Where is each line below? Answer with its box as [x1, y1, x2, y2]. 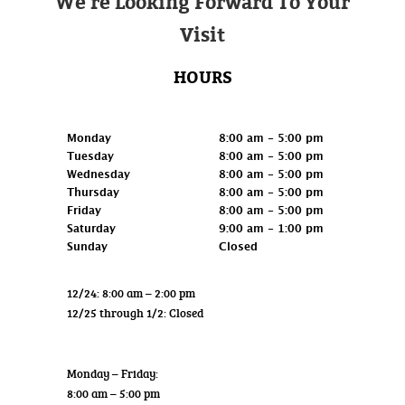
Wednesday [67, 168, 130, 180]
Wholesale [67, 334, 142, 357]
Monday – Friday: [67, 364, 158, 381]
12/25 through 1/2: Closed [67, 304, 203, 321]
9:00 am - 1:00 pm [219, 222, 324, 234]
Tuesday [67, 150, 114, 162]
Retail [67, 103, 109, 126]
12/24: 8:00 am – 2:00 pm [67, 284, 195, 301]
